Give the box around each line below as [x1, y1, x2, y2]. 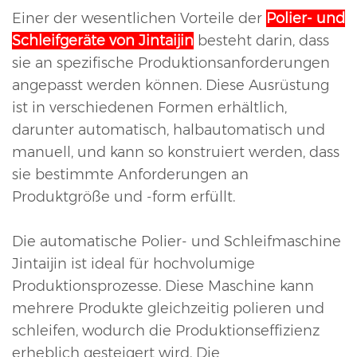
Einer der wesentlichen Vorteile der [12, 10, 266, 28]
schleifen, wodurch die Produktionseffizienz [12, 322, 320, 340]
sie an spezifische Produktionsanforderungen [12, 54, 330, 73]
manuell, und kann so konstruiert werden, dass [12, 143, 339, 162]
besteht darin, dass [194, 32, 329, 50]
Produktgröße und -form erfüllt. [12, 188, 235, 206]
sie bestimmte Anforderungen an [12, 166, 249, 184]
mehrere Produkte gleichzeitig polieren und [12, 300, 324, 318]
